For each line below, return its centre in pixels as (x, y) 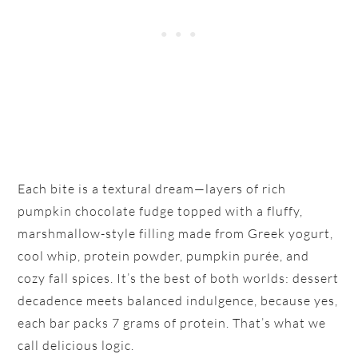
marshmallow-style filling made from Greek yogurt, (176, 233)
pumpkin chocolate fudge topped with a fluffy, (161, 211)
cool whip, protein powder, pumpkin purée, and (164, 255)
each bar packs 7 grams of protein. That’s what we (172, 322)
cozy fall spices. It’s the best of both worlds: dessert (179, 278)
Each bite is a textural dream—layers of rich (152, 188)
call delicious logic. (76, 345)
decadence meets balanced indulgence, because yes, (178, 300)
